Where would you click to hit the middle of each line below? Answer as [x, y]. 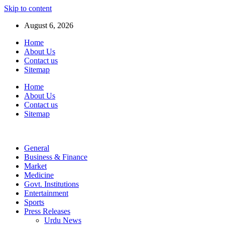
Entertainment [46, 193]
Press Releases [47, 211]
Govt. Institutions [51, 184]
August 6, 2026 [49, 25]
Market [35, 166]
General [37, 148]
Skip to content [28, 8]
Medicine [39, 175]
